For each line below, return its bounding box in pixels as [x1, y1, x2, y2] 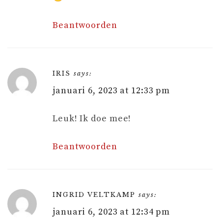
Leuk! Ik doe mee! [53, 112, 132, 124]
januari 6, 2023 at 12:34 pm [53, 206, 170, 218]
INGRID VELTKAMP [53, 190, 136, 199]
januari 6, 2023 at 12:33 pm [53, 84, 170, 96]
